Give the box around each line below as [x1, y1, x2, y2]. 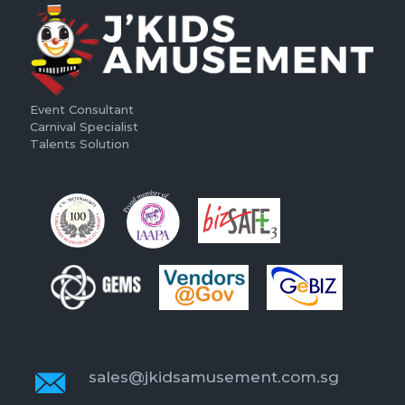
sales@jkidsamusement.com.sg [88, 368, 339, 387]
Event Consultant [30, 102, 134, 118]
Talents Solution [30, 137, 129, 152]
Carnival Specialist [30, 119, 138, 135]
